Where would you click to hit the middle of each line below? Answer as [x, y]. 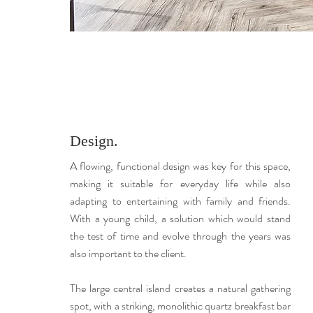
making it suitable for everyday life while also [180, 183]
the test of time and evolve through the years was [180, 236]
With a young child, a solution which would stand [180, 218]
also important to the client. [128, 253]
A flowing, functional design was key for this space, [180, 166]
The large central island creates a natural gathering [180, 288]
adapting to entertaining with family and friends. [180, 201]
